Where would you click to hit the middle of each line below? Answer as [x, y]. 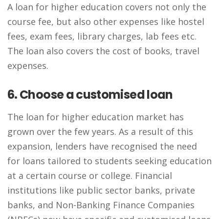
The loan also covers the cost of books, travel [103, 51]
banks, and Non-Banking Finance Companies [101, 205]
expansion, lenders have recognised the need [102, 146]
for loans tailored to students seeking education [109, 161]
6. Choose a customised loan [91, 95]
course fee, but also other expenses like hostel [106, 22]
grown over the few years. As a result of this [100, 131]
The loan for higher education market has [96, 117]
